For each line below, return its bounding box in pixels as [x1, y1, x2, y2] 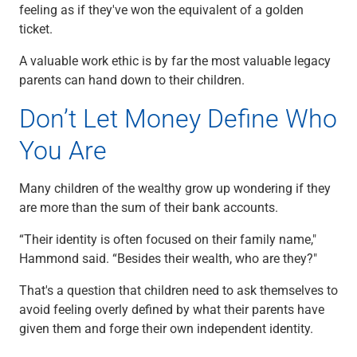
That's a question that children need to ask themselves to [19, 281, 338, 298]
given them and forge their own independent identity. [19, 320, 313, 336]
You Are [19, 132, 107, 167]
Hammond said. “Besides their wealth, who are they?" [19, 249, 317, 266]
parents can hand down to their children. [19, 71, 245, 88]
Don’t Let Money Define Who [19, 100, 337, 135]
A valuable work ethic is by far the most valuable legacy [19, 52, 331, 69]
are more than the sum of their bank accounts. [19, 198, 278, 215]
